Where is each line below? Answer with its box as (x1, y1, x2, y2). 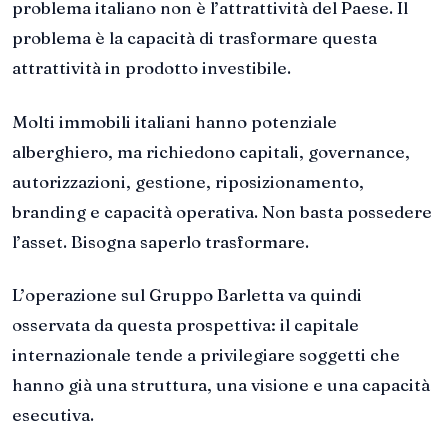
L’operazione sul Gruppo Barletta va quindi (12, 284, 362, 306)
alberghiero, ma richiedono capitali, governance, (12, 140, 410, 162)
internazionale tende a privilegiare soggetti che (12, 344, 400, 366)
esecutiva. (12, 404, 94, 426)
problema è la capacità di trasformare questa (12, 26, 377, 48)
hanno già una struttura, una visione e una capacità (12, 374, 430, 396)
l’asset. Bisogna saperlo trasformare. (12, 230, 309, 252)
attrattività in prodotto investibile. (12, 56, 291, 78)
